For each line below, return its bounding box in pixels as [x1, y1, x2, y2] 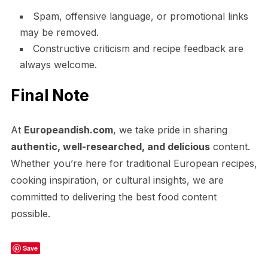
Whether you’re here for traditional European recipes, [10, 157, 257, 169]
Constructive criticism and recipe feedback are [32, 42, 243, 54]
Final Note [10, 86, 89, 105]
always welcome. [19, 58, 97, 71]
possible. [10, 207, 50, 220]
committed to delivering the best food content [10, 190, 217, 203]
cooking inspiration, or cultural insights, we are [10, 173, 224, 186]
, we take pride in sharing [112, 123, 227, 136]
